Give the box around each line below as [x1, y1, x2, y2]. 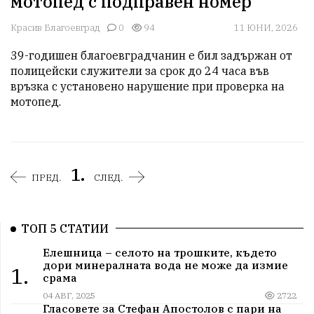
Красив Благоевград [11, 22, 100, 34]
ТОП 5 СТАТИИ [21, 221, 109, 236]
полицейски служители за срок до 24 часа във [11, 64, 269, 78]
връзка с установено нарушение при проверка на [11, 79, 285, 94]
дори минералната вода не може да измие [42, 257, 288, 272]
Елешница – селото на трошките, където [42, 245, 277, 259]
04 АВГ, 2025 [42, 289, 95, 301]
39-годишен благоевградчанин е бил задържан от [11, 48, 292, 63]
